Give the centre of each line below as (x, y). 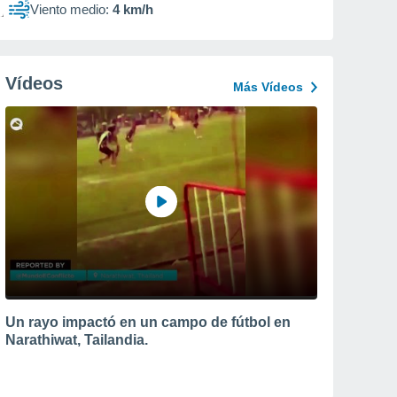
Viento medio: (70, 9)
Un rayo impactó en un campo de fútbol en (148, 322)
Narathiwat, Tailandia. (77, 339)
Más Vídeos (268, 87)
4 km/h (133, 9)
